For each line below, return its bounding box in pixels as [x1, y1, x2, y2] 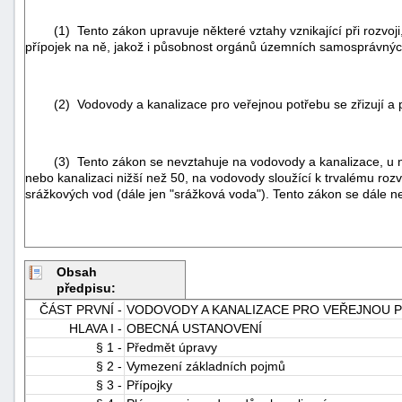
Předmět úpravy [127, 339, 217, 354]
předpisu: [57, 280, 116, 295]
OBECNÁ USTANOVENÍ [127, 320, 262, 336]
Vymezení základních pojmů [127, 358, 285, 373]
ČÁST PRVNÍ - [39, 301, 122, 317]
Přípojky [127, 377, 172, 392]
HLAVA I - [69, 320, 122, 336]
